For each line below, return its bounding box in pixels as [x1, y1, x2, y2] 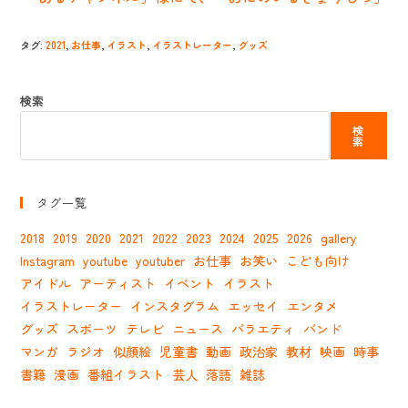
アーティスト [79, 274, 157, 293]
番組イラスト [87, 365, 165, 384]
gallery [321, 229, 358, 248]
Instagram [20, 251, 76, 270]
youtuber [136, 251, 186, 270]
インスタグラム [130, 297, 220, 316]
